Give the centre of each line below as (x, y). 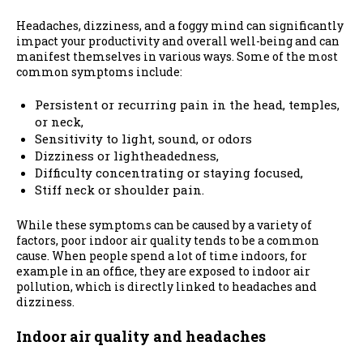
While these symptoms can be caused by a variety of (164, 224)
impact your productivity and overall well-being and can (178, 41)
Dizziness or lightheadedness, (126, 156)
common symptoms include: (100, 72)
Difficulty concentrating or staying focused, (169, 173)
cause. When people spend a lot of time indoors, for (162, 255)
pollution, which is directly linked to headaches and (167, 286)
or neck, (59, 122)
